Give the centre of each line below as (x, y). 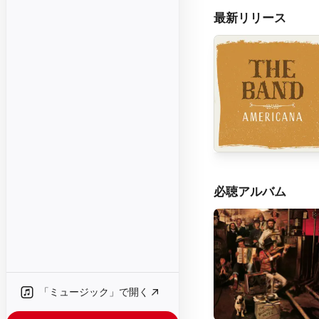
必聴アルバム (250, 191)
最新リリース (250, 17)
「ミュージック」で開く (94, 292)
